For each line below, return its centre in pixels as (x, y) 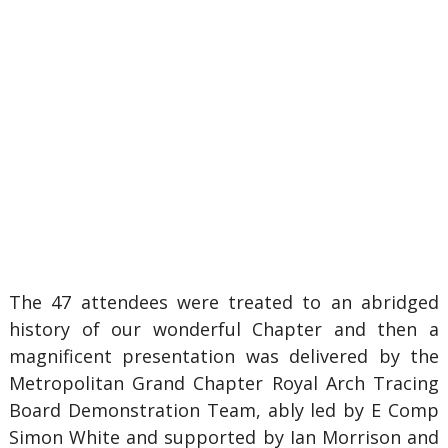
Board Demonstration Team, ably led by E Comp (224, 410)
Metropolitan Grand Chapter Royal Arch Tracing (224, 383)
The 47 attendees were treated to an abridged (224, 302)
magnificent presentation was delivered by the (224, 356)
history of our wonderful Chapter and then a (224, 329)
